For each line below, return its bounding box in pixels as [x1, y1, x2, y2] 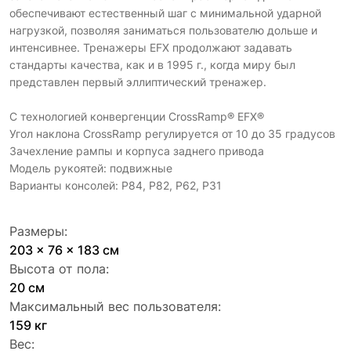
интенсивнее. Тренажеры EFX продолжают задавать [9, 40, 292, 54]
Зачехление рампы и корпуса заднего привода [9, 143, 264, 157]
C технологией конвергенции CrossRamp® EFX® [9, 109, 264, 123]
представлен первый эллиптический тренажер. [9, 74, 266, 89]
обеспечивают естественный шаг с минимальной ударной [9, 5, 321, 20]
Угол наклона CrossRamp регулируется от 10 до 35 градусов [9, 126, 335, 140]
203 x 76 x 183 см [9, 241, 119, 258]
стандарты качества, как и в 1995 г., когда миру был [9, 57, 295, 71]
